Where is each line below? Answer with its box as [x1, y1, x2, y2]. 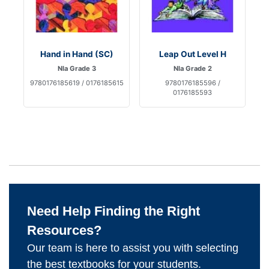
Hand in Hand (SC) [40, 49, 113, 59]
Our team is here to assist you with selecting [27, 242, 238, 255]
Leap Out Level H [159, 49, 226, 59]
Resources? [27, 223, 101, 238]
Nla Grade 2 [173, 64, 212, 73]
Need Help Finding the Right [27, 204, 200, 219]
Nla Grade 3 [57, 64, 96, 73]
